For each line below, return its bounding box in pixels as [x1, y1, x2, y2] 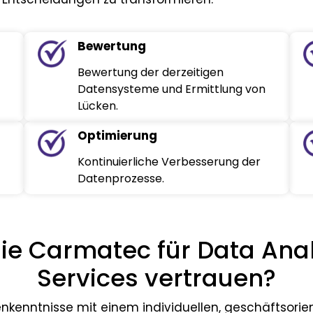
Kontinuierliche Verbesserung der [78, 154, 261, 170]
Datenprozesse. [78, 170, 165, 187]
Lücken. [78, 98, 119, 115]
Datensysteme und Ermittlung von [78, 81, 266, 98]
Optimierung [78, 127, 158, 145]
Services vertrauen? [37, 261, 276, 296]
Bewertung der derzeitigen [78, 64, 224, 81]
